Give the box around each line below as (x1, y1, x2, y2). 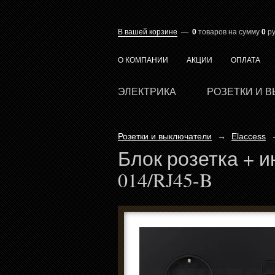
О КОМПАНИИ (118, 56, 168, 64)
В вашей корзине (118, 28, 177, 36)
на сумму (227, 28, 261, 36)
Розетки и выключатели (118, 131, 212, 141)
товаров (198, 28, 227, 36)
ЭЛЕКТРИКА (118, 87, 176, 97)
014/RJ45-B (118, 166, 212, 193)
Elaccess (231, 131, 266, 141)
